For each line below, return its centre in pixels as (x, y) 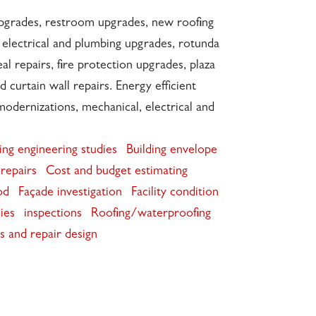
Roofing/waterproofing (151, 214)
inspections (53, 214)
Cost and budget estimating (116, 172)
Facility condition (175, 193)
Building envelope (171, 151)
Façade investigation (70, 193)
